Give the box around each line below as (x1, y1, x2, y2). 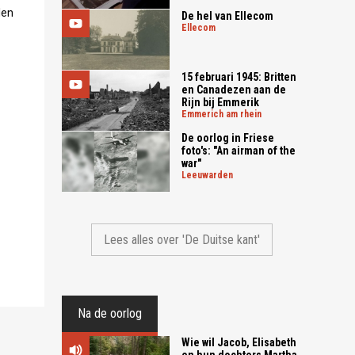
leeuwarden (186, 169, 234, 181)
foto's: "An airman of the (181, 143, 296, 157)
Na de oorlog (78, 306, 143, 322)
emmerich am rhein (187, 108, 262, 120)
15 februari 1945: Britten (181, 70, 297, 83)
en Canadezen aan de (181, 82, 287, 96)
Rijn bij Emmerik (181, 95, 260, 109)
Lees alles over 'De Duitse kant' (104, 232, 261, 248)
